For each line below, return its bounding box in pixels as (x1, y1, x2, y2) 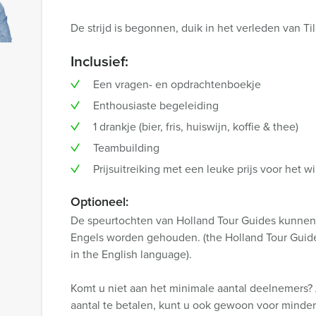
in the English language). (71, 246, 192, 262)
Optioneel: (71, 193, 128, 210)
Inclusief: (71, 50, 128, 71)
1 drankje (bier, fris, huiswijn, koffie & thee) (93, 119, 298, 134)
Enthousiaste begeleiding (93, 97, 219, 113)
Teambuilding (93, 140, 159, 155)
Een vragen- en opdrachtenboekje (93, 76, 261, 92)
